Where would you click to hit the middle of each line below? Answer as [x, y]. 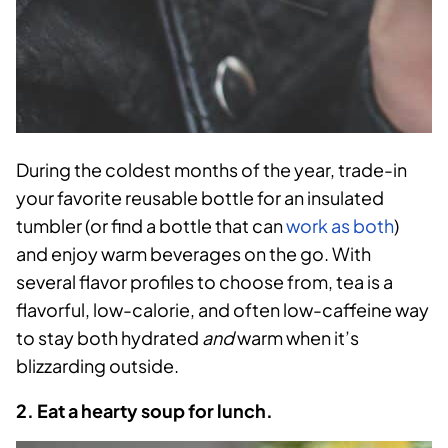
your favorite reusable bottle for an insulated [200, 198]
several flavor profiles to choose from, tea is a [204, 282]
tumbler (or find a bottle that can [151, 226]
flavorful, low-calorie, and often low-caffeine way [222, 310]
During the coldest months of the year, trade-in [211, 170]
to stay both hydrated [109, 338]
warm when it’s [296, 338]
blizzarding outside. [97, 366]
